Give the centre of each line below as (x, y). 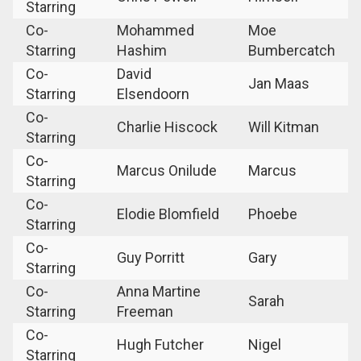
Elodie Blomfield (168, 214)
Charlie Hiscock (167, 127)
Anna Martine (159, 291)
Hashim (142, 50)
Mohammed (156, 30)
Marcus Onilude (167, 170)
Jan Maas (279, 83)
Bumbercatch (292, 50)
